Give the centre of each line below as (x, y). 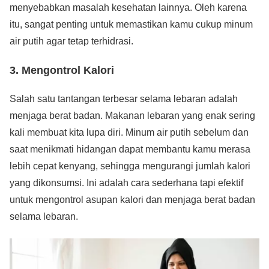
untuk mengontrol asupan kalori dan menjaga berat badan (132, 199)
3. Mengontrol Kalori (62, 70)
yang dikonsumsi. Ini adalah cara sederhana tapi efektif (126, 183)
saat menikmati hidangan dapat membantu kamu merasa (130, 149)
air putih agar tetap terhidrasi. (71, 41)
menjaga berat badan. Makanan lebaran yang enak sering (132, 115)
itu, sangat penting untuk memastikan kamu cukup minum (131, 25)
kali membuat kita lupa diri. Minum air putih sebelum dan (129, 132)
